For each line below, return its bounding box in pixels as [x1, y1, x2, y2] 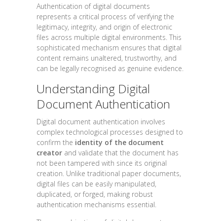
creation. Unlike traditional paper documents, [37, 168, 181, 178]
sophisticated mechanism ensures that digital [37, 42, 182, 52]
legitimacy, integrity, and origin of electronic [37, 22, 172, 32]
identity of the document [75, 137, 164, 147]
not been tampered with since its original [37, 158, 167, 168]
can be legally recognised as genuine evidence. [37, 63, 184, 73]
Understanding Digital [37, 80, 150, 97]
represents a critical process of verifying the [37, 11, 174, 21]
